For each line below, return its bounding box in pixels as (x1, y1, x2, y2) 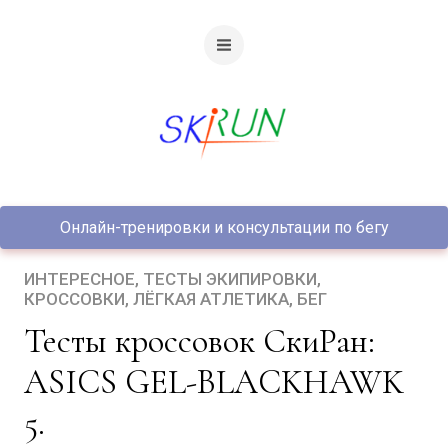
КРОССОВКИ (24, 289, 125, 309)
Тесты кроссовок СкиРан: (24, 321, 43, 362)
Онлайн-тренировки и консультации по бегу (59, 218, 389, 237)
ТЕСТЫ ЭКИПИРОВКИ (143, 269, 317, 289)
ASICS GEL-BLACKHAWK (24, 362, 404, 403)
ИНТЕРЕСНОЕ (24, 269, 135, 289)
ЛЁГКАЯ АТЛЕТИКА (133, 289, 289, 309)
